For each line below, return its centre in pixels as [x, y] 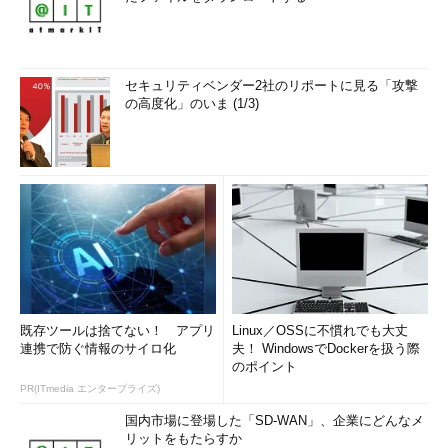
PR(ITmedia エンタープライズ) [90, 388]
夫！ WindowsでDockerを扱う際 [326, 348]
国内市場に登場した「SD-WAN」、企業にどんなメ [274, 420]
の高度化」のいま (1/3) [192, 103]
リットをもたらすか [183, 438]
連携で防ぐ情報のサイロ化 [98, 348]
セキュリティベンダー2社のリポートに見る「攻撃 [271, 85]
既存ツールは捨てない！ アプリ [117, 330]
